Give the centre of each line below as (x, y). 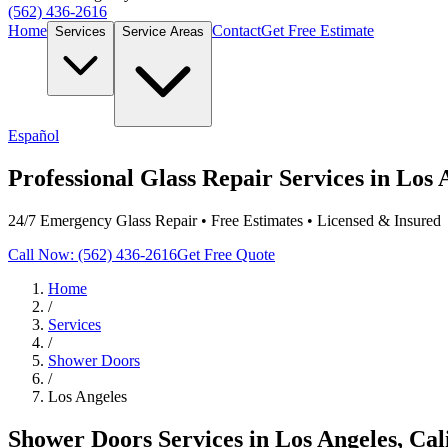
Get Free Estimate (317, 31)
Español (33, 136)
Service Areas (163, 32)
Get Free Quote (226, 254)
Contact (236, 31)
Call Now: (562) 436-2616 (92, 254)
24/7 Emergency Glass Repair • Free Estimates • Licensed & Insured (224, 220)
